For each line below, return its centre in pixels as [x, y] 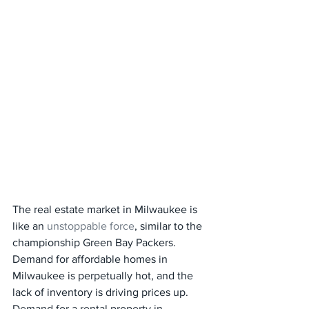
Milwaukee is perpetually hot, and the [104, 276]
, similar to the [170, 226]
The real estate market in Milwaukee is [106, 209]
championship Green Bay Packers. [96, 242]
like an [30, 226]
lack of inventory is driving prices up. [102, 292]
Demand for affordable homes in [91, 259]
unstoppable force [91, 226]
